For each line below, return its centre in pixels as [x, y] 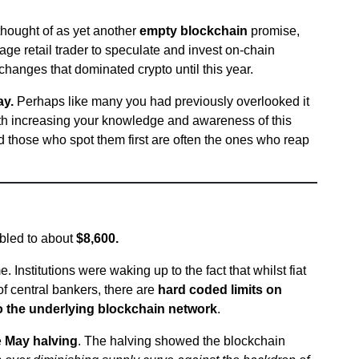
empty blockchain [194, 31]
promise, [274, 31]
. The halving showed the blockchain [182, 341]
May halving [41, 341]
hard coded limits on [220, 290]
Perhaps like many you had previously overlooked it [162, 101]
